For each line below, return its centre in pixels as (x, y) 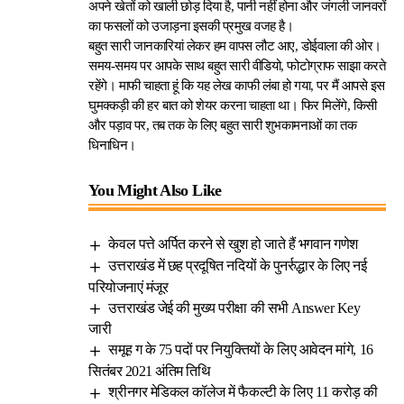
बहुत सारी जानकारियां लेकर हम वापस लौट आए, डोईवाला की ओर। (235, 46)
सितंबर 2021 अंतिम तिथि (150, 372)
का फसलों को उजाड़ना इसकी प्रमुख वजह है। (191, 26)
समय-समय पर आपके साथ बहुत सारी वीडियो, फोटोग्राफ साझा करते (237, 66)
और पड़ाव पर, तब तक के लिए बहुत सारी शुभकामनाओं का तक (223, 125)
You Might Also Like (155, 190)
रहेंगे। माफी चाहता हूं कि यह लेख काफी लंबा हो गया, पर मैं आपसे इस (237, 86)
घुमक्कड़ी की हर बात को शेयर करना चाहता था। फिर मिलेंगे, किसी (233, 106)
